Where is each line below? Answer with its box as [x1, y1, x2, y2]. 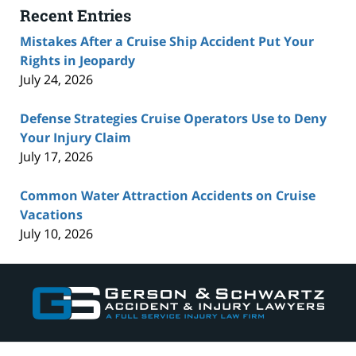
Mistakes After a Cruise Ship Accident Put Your [20, 33, 314, 51]
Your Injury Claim [20, 129, 131, 147]
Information [177, 282, 249, 300]
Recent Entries [20, 5, 131, 26]
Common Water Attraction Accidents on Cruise [20, 187, 315, 205]
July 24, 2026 [20, 71, 93, 89]
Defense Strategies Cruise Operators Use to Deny [20, 110, 327, 128]
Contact [177, 263, 224, 281]
